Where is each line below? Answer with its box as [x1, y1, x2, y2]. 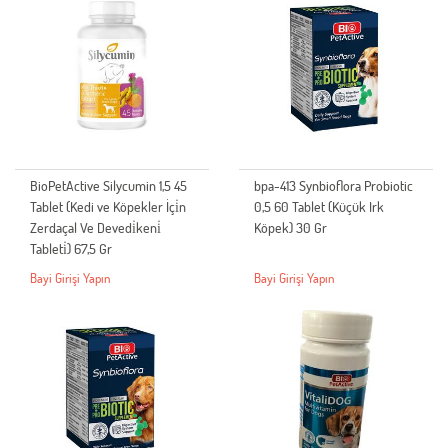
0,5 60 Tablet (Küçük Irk [254, 197, 384, 217]
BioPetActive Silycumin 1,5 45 [30, 176, 187, 196]
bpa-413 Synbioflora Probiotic [254, 176, 413, 196]
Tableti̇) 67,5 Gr [30, 239, 112, 259]
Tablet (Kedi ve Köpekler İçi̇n [30, 197, 186, 217]
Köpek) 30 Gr [254, 218, 327, 238]
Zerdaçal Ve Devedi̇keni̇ [30, 218, 161, 238]
